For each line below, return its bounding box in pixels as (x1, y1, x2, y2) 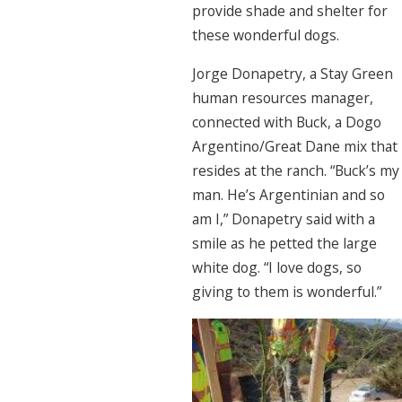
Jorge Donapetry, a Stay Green (191, 63, 393, 83)
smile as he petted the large (191, 232, 377, 253)
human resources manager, (191, 87, 373, 108)
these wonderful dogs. (191, 25, 339, 46)
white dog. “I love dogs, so (191, 257, 362, 277)
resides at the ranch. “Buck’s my (191, 160, 399, 180)
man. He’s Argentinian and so (191, 184, 385, 205)
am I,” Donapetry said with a (191, 208, 375, 229)
